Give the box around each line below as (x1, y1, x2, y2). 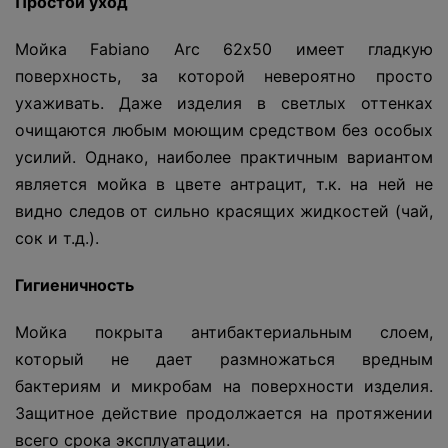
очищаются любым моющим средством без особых (15, 120, 433, 141)
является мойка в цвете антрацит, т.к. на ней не (15, 174, 433, 195)
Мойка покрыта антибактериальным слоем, (15, 322, 433, 343)
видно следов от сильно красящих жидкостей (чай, (15, 201, 433, 222)
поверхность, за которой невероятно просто (15, 66, 433, 87)
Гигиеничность (15, 275, 134, 296)
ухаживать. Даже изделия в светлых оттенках (15, 93, 433, 114)
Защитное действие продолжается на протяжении (15, 403, 433, 424)
